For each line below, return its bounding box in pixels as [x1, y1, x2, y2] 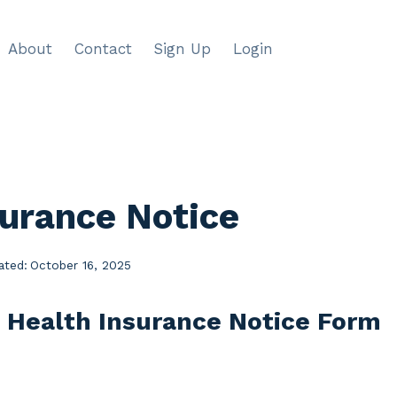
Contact [74, 39, 132, 58]
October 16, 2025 [30, 257, 132, 272]
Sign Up [153, 39, 212, 58]
